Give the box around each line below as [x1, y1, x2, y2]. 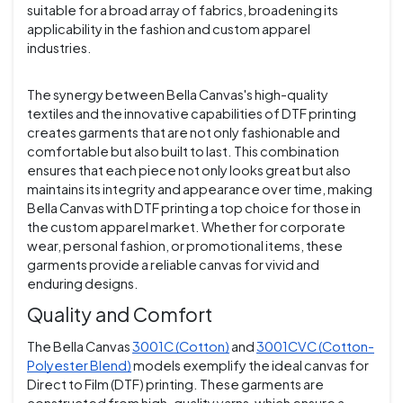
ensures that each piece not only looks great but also [27, 162, 351, 179]
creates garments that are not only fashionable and [27, 124, 340, 141]
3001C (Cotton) [132, 338, 229, 355]
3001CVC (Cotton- [256, 338, 374, 355]
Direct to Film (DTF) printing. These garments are [27, 376, 324, 393]
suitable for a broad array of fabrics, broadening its [27, 2, 338, 19]
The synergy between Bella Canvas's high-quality [27, 86, 328, 103]
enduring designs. [27, 275, 139, 292]
